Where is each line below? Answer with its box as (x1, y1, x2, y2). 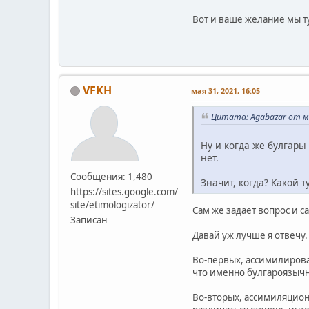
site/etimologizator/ (70, 198, 154, 211)
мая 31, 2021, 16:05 (191, 85, 260, 96)
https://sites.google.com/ (70, 185, 178, 198)
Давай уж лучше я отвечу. (192, 228, 308, 241)
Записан (70, 213, 107, 226)
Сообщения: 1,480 (70, 170, 152, 183)
